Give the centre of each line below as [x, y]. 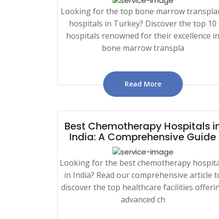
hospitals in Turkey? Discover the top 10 [143, 23]
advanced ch [143, 199]
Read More [143, 84]
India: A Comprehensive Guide [143, 137]
